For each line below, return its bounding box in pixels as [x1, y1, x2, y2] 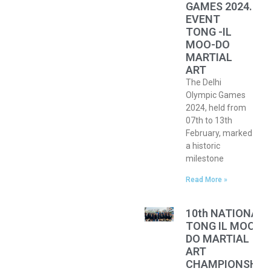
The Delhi [186, 77, 222, 88]
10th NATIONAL [186, 207, 265, 220]
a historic [186, 141, 221, 151]
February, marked [186, 128, 253, 139]
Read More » [186, 175, 228, 184]
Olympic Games [186, 90, 246, 100]
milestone [186, 154, 224, 164]
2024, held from [186, 103, 247, 113]
